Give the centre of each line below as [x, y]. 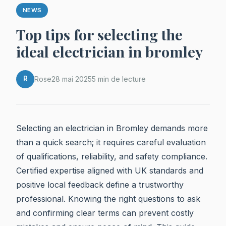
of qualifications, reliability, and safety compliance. [112, 156]
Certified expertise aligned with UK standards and [110, 170]
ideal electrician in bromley [109, 51]
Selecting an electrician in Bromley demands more [112, 128]
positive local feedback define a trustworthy [100, 184]
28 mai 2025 [72, 79]
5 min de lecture [119, 79]
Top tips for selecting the [99, 34]
